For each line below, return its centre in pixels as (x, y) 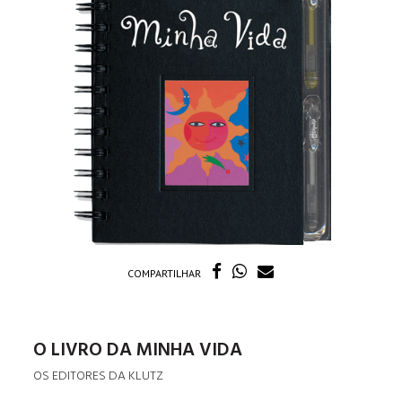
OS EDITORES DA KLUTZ (99, 376)
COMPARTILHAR (165, 273)
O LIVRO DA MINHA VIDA (138, 350)
